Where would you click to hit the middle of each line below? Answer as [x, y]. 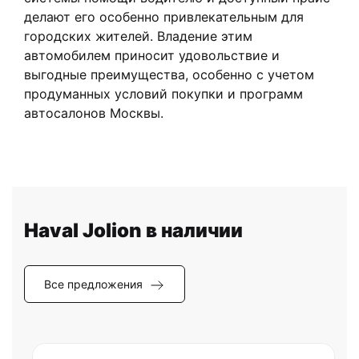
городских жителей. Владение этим [138, 36]
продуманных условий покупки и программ [163, 94]
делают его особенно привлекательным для [164, 17]
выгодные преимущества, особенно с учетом [169, 75]
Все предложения [93, 284]
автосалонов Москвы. [94, 113]
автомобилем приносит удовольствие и [152, 56]
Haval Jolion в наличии [133, 231]
